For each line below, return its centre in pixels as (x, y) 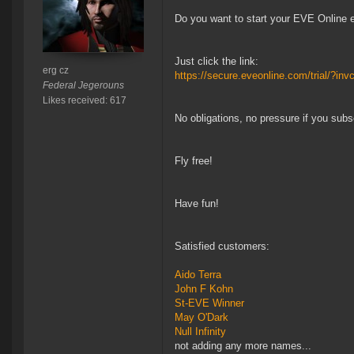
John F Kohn (204, 289)
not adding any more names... (243, 346)
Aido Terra (198, 275)
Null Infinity (200, 332)
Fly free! (194, 161)
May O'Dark (201, 318)
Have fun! (197, 204)
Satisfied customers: (222, 247)
